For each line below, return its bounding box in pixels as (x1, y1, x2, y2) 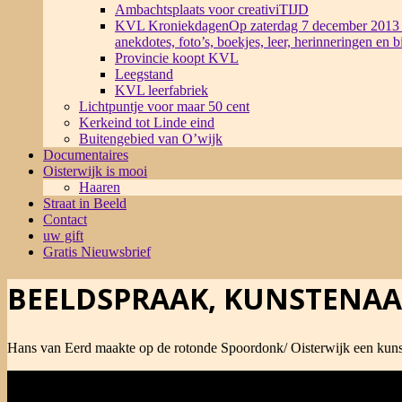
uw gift (43, 228, 83, 243)
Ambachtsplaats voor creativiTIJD (115, 2, 309, 17)
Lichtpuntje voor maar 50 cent (79, 99, 249, 114)
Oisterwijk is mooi (43, 163, 147, 179)
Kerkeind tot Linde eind (79, 115, 214, 130)
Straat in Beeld (43, 196, 127, 211)
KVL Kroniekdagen (115, 18, 229, 33)
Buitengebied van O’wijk (79, 131, 223, 146)
